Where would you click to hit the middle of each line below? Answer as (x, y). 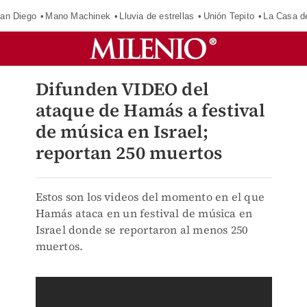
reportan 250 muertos (129, 153)
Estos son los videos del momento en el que (150, 197)
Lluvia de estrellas (157, 16)
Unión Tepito (229, 16)
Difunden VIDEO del (122, 89)
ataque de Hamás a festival (150, 110)
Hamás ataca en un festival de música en (144, 213)
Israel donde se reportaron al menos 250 (142, 230)
